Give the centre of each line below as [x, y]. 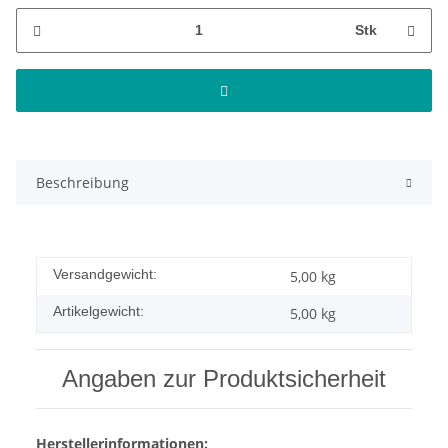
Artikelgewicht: [98, 310]
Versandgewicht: [105, 273]
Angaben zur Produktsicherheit [224, 378]
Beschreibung [82, 182]
